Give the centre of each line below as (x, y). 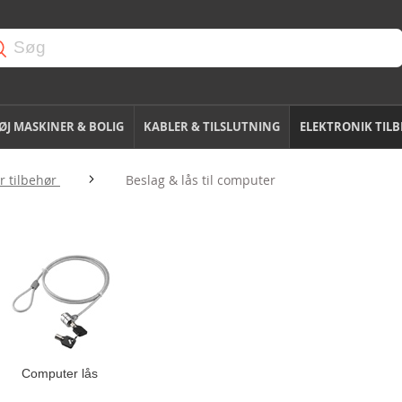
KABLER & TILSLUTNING (211, 127)
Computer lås (60, 373)
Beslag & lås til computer (201, 180)
